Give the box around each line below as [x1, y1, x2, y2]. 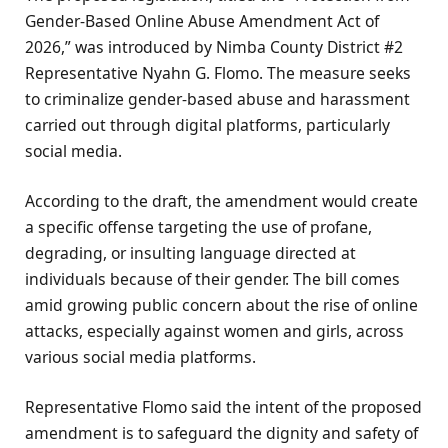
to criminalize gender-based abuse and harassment [25, 87, 410, 110]
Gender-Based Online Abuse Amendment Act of [25, 9, 379, 32]
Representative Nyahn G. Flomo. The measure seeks [25, 61, 411, 84]
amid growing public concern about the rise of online [25, 293, 418, 316]
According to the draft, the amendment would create [25, 189, 418, 212]
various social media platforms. [25, 345, 256, 368]
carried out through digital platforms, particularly [25, 113, 390, 136]
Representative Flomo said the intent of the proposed [25, 396, 422, 418]
